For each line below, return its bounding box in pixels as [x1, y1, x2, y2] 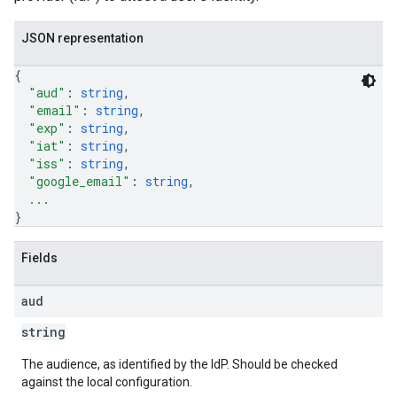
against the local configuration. [21, 375, 192, 389]
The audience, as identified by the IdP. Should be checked [21, 357, 338, 371]
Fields [21, 251, 58, 265]
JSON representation [21, 31, 144, 45]
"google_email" [28, 173, 130, 190]
